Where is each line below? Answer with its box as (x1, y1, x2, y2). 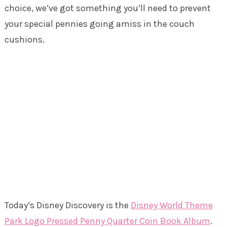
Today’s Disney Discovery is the (4, 199, 131, 211)
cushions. (4, 33, 45, 45)
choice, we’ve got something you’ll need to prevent (4, 2, 211, 14)
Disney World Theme (130, 199, 213, 211)
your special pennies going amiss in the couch (4, 18, 195, 29)
